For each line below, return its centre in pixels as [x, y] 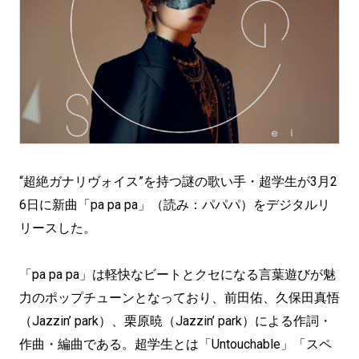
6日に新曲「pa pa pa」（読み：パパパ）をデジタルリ [175, 205]
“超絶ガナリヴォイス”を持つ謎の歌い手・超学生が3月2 [178, 182]
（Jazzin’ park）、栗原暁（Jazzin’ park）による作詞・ [175, 321]
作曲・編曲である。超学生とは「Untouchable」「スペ [175, 344]
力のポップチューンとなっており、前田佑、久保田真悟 [179, 298]
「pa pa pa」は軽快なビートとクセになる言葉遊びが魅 [177, 274]
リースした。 [58, 228]
